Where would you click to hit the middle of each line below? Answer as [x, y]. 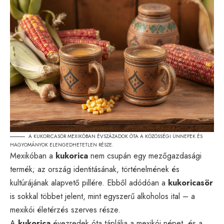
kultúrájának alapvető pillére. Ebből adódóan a [89, 182]
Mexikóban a [33, 155]
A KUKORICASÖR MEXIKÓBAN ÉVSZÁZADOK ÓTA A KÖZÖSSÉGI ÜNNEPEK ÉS [115, 136]
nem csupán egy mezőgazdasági [145, 155]
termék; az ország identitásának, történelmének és [95, 169]
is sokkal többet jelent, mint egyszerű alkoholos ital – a [102, 196]
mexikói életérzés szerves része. [65, 209]
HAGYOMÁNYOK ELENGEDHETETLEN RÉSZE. [62, 144]
